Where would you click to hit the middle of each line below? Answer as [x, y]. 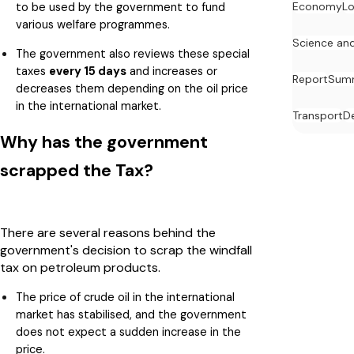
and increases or [172, 71]
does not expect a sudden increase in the [128, 331]
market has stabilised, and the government [131, 314]
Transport [318, 116]
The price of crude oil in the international [125, 297]
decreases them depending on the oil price [132, 88]
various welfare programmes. [94, 24]
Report [310, 79]
